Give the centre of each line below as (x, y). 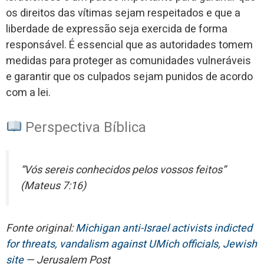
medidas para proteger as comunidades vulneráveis (128, 61)
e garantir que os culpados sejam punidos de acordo (129, 77)
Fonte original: (41, 228)
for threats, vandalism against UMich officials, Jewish (131, 244)
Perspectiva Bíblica (84, 127)
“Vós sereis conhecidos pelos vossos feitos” (123, 170)
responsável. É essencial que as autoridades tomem (129, 45)
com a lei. (28, 93)
